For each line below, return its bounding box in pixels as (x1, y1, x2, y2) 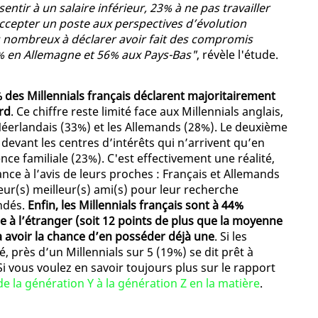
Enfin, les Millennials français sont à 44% (28, 197, 243, 214)
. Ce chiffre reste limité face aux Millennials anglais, (11, 104, 283, 120)
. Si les (214, 229, 247, 245)
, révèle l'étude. (197, 47, 278, 63)
